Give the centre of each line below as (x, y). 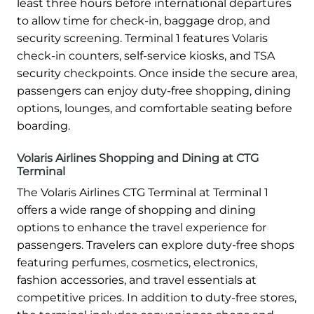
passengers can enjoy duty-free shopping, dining (154, 90)
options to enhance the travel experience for (142, 227)
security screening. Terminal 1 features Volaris (142, 38)
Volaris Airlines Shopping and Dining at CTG (138, 158)
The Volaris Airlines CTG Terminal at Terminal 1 (143, 192)
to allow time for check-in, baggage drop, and (144, 20)
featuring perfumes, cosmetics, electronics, (137, 262)
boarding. (43, 125)
